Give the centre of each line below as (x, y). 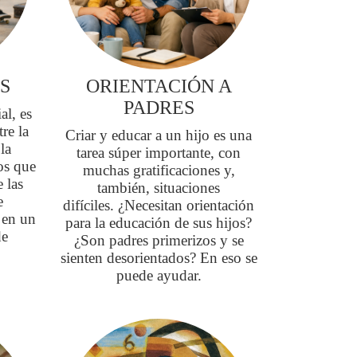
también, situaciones (159, 188)
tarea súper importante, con (159, 153)
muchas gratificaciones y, (159, 170)
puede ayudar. (159, 275)
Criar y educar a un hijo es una (159, 135)
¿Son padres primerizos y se (159, 240)
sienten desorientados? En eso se (159, 258)
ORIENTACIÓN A (159, 86)
